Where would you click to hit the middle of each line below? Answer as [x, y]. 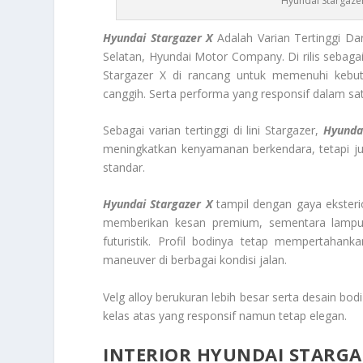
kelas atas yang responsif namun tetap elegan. [225, 315]
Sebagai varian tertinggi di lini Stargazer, [214, 130]
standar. [124, 168]
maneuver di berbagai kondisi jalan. [195, 260]
